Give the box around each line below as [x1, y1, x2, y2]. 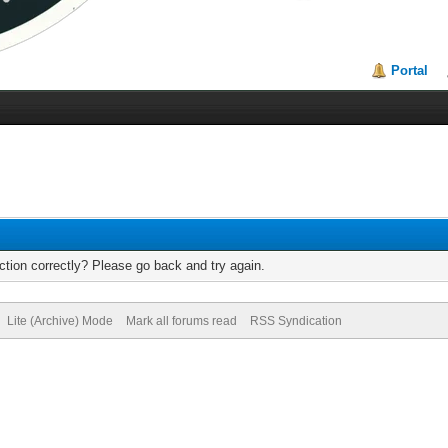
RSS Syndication [249, 314, 342, 328]
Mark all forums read [125, 314, 237, 328]
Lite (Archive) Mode [6, 314, 113, 328]
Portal [391, 63, 429, 78]
